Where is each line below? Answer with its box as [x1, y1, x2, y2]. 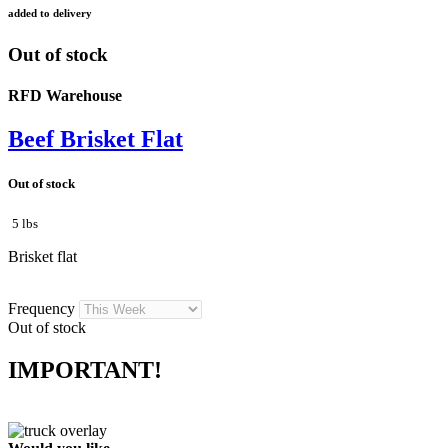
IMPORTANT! [8, 356, 162, 383]
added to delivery [8, 6, 92, 19]
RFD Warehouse [8, 87, 122, 105]
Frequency [8, 299, 79, 317]
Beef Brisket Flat [8, 126, 183, 153]
